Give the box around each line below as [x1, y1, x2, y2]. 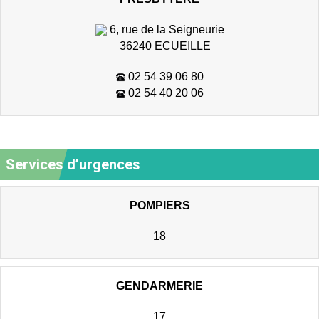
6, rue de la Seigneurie [109, 22, 224, 36]
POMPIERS [129, 198, 190, 211]
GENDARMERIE [116, 278, 203, 292]
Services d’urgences [6, 155, 140, 173]
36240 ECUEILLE [108, 38, 211, 52]
